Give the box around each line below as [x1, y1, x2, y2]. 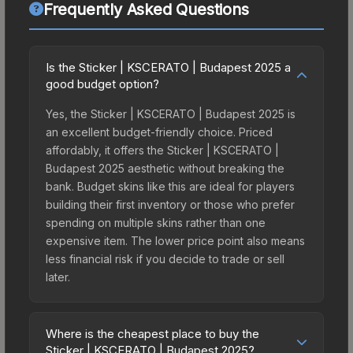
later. [46, 269, 70, 284]
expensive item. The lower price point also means [46, 233, 305, 247]
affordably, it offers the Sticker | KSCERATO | [46, 143, 279, 157]
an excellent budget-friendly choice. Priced [46, 124, 273, 139]
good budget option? [46, 76, 159, 91]
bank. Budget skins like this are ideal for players [46, 179, 295, 193]
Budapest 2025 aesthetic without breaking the [46, 161, 284, 175]
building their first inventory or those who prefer [46, 197, 295, 211]
